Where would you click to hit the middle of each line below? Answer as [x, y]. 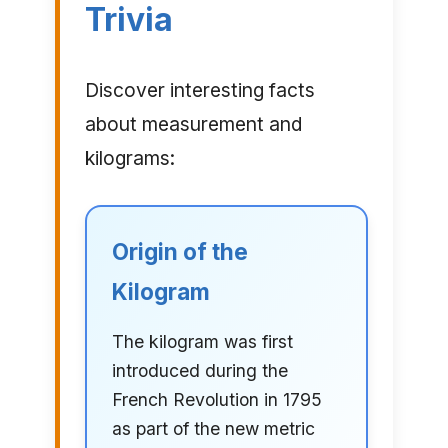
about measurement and [193, 124]
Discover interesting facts [199, 90]
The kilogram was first [202, 342]
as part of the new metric [213, 429]
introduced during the [199, 371]
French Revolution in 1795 [216, 400]
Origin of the [179, 252]
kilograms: [129, 158]
